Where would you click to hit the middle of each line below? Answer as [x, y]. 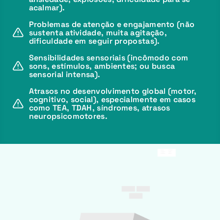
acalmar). [47, 7]
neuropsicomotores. [68, 116]
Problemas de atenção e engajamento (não [112, 24]
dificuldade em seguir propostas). [94, 41]
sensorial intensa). [65, 74]
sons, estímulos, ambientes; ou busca [102, 66]
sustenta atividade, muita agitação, [98, 32]
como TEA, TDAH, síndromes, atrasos [99, 108]
